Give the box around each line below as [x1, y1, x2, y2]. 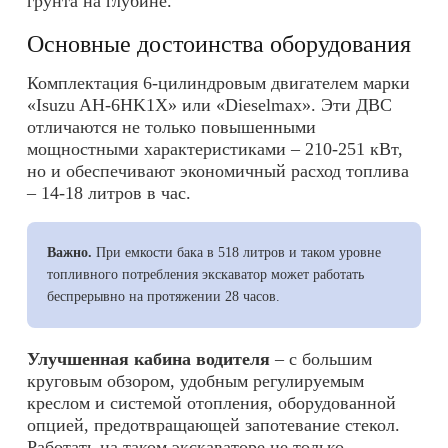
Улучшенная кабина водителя [27, 349, 270, 370]
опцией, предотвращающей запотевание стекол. [27, 415, 400, 436]
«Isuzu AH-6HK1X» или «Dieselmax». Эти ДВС [27, 95, 392, 116]
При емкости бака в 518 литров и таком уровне [92, 245, 381, 261]
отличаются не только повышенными [27, 117, 316, 138]
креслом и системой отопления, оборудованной [27, 393, 396, 414]
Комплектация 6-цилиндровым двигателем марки [27, 73, 410, 94]
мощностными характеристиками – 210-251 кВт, [27, 139, 403, 160]
